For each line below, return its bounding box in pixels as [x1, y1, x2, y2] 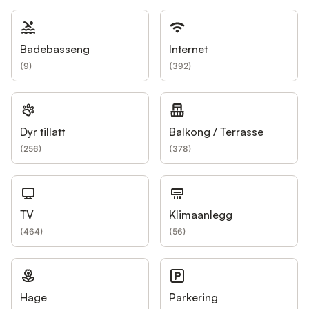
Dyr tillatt [20, 125, 65, 139]
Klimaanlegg [169, 208, 232, 222]
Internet [169, 42, 208, 57]
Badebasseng [20, 42, 90, 57]
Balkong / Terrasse [169, 125, 263, 139]
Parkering [169, 290, 218, 305]
